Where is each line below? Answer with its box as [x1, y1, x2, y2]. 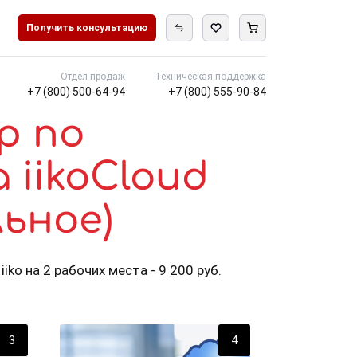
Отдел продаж [61, 70, 125, 82]
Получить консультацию [26, 22, 147, 33]
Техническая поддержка [155, 70, 266, 82]
